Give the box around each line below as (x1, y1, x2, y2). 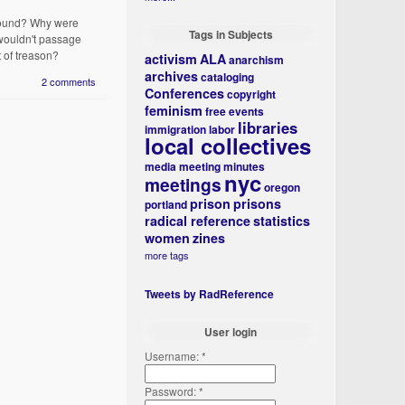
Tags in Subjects (188, 26, 273, 42)
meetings (145, 172, 222, 197)
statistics (253, 212, 311, 230)
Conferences (145, 84, 225, 102)
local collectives (145, 130, 312, 161)
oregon (264, 179, 301, 195)
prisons (233, 194, 282, 212)
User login (204, 324, 258, 340)
